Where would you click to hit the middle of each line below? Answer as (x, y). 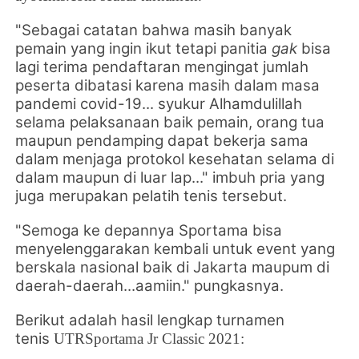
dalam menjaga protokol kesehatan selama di (175, 159)
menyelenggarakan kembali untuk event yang (175, 248)
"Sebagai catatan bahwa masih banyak (154, 30)
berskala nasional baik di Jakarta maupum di (173, 267)
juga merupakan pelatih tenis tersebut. (151, 196)
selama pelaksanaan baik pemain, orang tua (170, 122)
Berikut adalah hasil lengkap (116, 320)
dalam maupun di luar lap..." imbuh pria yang (170, 177)
